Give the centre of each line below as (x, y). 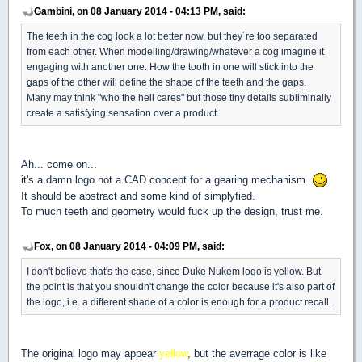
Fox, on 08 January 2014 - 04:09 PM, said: (129, 246)
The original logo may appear (90, 354)
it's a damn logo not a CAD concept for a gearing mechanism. (166, 179)
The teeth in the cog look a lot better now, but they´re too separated (172, 36)
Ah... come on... (59, 164)
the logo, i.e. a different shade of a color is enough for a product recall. (179, 302)
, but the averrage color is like (257, 354)
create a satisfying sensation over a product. (123, 112)
